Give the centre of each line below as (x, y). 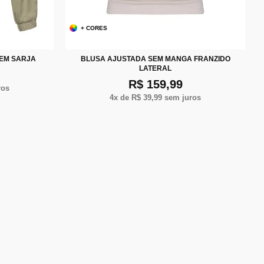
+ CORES (94, 28)
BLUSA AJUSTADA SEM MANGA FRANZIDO (155, 59)
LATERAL (155, 68)
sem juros (181, 97)
